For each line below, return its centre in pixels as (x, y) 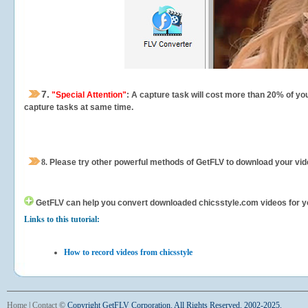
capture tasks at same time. (79, 107)
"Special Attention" (88, 95)
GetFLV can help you (76, 203)
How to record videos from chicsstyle (128, 252)
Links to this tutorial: (62, 219)
